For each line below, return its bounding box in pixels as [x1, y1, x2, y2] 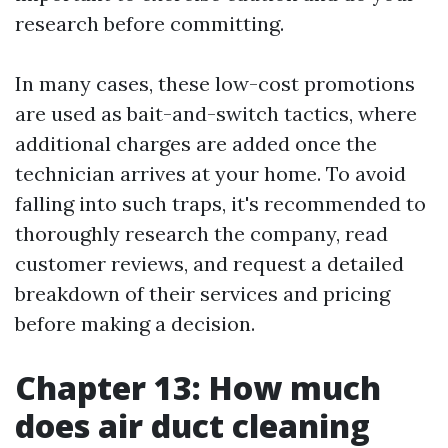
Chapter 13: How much [15, 366, 381, 409]
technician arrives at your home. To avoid [15, 161, 406, 186]
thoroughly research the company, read [15, 221, 388, 246]
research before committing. [15, 11, 284, 36]
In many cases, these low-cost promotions [15, 71, 415, 96]
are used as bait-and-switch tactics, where [15, 101, 417, 126]
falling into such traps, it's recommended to [15, 191, 426, 216]
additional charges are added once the [15, 131, 377, 156]
